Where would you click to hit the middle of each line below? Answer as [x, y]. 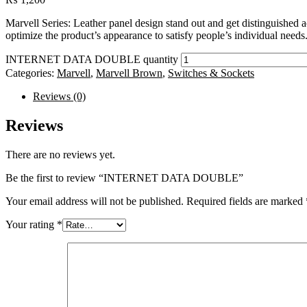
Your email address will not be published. [95, 201]
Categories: [31, 73]
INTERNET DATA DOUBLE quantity [92, 59]
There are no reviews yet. [60, 154]
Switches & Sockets [211, 73]
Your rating [31, 224]
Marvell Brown [129, 73]
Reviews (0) [59, 96]
